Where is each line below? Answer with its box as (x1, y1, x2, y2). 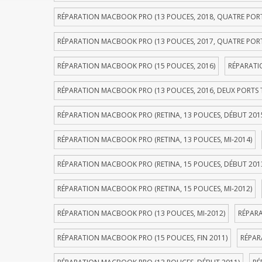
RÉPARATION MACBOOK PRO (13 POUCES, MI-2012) (57, 208, 225, 218)
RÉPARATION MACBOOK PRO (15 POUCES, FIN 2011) (57, 233, 227, 243)
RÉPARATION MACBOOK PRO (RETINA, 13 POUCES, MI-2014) (57, 135, 252, 144)
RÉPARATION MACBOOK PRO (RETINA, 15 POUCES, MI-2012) (57, 184, 252, 194)
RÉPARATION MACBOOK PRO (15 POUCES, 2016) (57, 61, 215, 71)
